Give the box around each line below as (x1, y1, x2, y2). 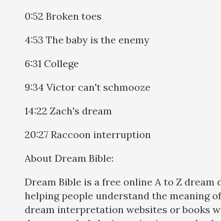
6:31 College (25, 57, 79, 70)
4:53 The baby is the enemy (25, 34, 149, 46)
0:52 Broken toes (25, 10, 102, 23)
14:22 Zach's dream (25, 105, 112, 117)
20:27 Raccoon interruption (25, 128, 151, 141)
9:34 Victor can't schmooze (25, 81, 150, 94)
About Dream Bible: (25, 152, 113, 165)
